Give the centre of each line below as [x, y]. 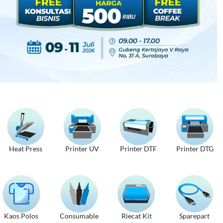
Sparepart [194, 216]
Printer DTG [195, 148]
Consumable [79, 216]
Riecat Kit [136, 216]
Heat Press [26, 148]
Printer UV [82, 148]
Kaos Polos [21, 216]
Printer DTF [139, 148]
